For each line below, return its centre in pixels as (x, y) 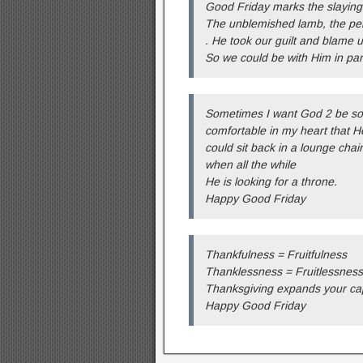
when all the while (250, 165)
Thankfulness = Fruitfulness (276, 255)
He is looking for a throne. (271, 182)
